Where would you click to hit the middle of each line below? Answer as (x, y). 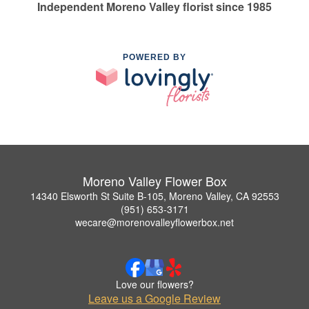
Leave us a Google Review (154, 299)
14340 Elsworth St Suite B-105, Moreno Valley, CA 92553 (154, 196)
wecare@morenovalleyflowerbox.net (154, 222)
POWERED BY (154, 57)
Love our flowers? (154, 285)
